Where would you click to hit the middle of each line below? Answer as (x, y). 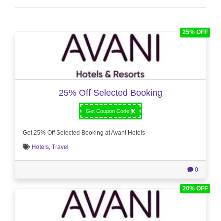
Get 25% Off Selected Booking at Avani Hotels (84, 133)
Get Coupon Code (108, 111)
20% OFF (195, 188)
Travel (60, 147)
